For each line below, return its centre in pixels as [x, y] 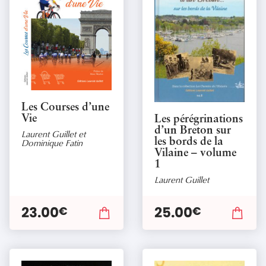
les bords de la [189, 142]
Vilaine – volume [195, 153]
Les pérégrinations [199, 119]
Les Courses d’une [65, 107]
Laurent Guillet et [53, 134]
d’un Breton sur [193, 131]
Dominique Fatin [52, 142]
